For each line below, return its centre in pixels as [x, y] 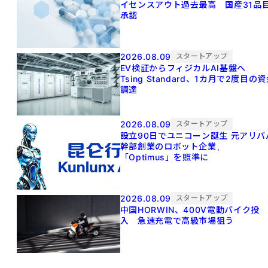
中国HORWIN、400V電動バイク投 [190, 209]
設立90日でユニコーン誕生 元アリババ [175, 135]
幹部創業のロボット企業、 [173, 146]
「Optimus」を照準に [164, 157]
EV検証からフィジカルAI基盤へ [187, 68]
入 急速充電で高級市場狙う [177, 220]
